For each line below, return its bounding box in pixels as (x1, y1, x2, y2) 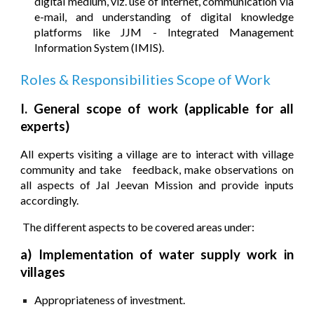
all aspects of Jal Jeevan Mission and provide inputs (20, 178, 294, 192)
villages (20, 264, 66, 280)
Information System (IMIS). (34, 41, 165, 55)
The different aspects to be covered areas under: (20, 220, 257, 234)
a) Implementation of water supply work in (20, 247, 294, 263)
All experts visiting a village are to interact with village (20, 147, 294, 161)
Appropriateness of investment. (34, 293, 186, 307)
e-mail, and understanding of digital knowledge (34, 10, 294, 24)
